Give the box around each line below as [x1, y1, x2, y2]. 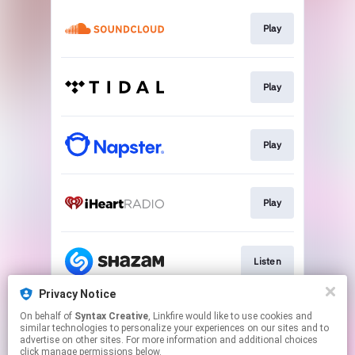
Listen [254, 254, 281, 267]
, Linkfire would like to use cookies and [148, 311, 185, 322]
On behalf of [20, 311, 74, 322]
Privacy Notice [39, 288, 116, 300]
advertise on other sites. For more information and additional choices [20, 334, 318, 345]
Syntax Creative [74, 311, 148, 322]
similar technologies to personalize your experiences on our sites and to [20, 323, 329, 334]
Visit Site [242, 313, 281, 326]
